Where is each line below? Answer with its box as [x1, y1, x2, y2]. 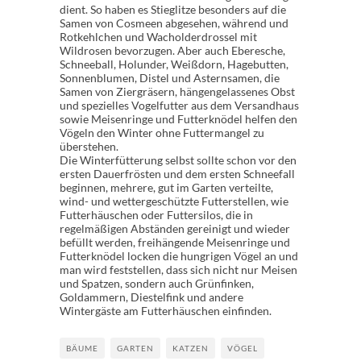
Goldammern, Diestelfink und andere [60, 290, 243, 304]
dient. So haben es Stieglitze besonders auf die [60, 2, 286, 16]
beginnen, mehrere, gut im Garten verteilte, [60, 180, 273, 194]
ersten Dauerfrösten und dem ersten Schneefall [60, 167, 295, 180]
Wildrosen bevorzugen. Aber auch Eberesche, [60, 44, 285, 57]
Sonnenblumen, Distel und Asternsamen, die [60, 71, 280, 85]
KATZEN [172, 343, 209, 353]
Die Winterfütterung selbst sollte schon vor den [60, 153, 297, 167]
